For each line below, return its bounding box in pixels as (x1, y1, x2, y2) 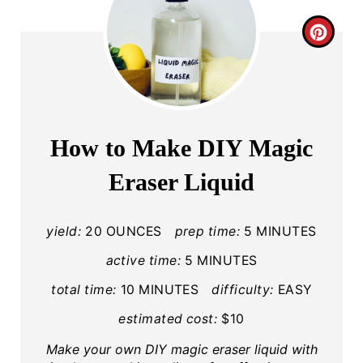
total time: (51, 282, 117, 298)
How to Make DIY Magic (50, 135, 313, 162)
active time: (105, 253, 181, 269)
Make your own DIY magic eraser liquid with (45, 341, 318, 358)
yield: (46, 224, 82, 240)
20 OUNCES (85, 224, 162, 240)
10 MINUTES (120, 282, 199, 298)
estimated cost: (118, 311, 218, 327)
